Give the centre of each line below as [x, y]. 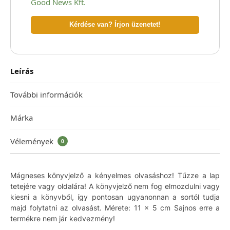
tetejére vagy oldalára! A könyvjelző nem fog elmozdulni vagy [115, 186]
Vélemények [33, 141]
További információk [46, 94]
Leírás [22, 71]
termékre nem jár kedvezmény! [62, 218]
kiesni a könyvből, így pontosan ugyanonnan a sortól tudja [115, 197]
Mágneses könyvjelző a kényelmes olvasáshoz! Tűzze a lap [115, 175]
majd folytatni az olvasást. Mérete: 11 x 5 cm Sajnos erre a [115, 207]
